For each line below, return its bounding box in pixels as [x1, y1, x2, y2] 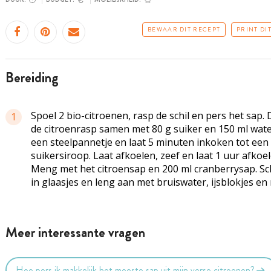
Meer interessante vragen [5, 223, 145, 243]
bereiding [13, 68, 59, 88]
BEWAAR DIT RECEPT [148, 25, 221, 34]
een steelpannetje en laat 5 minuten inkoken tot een [30, 135, 269, 149]
